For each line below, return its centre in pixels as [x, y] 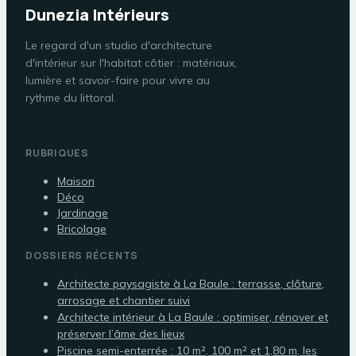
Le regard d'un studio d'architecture [119, 45]
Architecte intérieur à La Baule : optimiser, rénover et [193, 317]
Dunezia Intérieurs [97, 14]
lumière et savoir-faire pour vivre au [118, 80]
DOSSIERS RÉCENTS [82, 255]
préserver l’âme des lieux [121, 333]
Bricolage [82, 228]
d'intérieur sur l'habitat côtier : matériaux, [131, 62]
